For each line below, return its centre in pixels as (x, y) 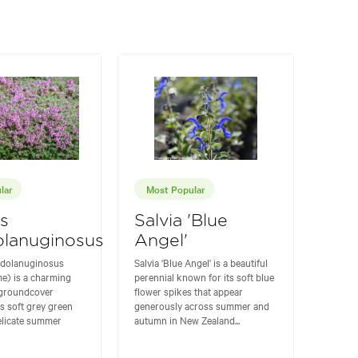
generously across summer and (202, 305)
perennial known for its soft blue (205, 276)
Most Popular (176, 188)
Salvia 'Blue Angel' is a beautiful (201, 262)
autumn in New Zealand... (187, 319)
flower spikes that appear (189, 290)
